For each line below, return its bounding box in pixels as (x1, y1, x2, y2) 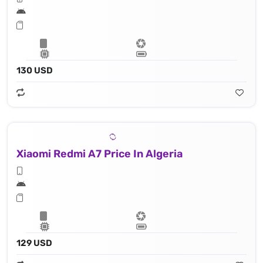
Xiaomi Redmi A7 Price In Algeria (16, 147, 183, 161)
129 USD (16, 238, 52, 249)
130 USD (16, 65, 53, 76)
